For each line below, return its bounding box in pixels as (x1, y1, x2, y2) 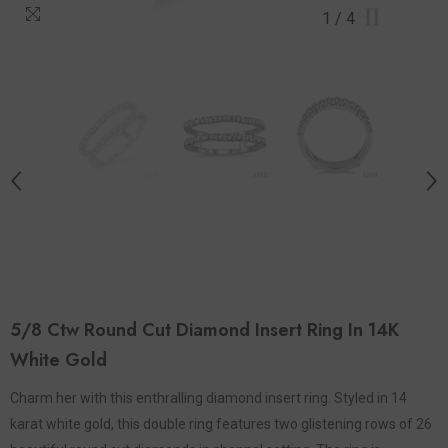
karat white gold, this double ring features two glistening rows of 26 (10, 415, 432, 432)
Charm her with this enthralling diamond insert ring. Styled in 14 (10, 389, 407, 406)
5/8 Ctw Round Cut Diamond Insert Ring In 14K (10, 316, 399, 343)
